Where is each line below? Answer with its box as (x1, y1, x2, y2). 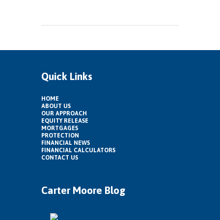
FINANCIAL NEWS (41, 139, 90, 147)
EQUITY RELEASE (41, 117, 88, 125)
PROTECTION (41, 132, 79, 139)
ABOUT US (41, 103, 71, 110)
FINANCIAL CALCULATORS (41, 147, 115, 154)
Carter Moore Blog (41, 184, 125, 196)
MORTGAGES (41, 125, 78, 132)
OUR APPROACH (41, 110, 87, 117)
